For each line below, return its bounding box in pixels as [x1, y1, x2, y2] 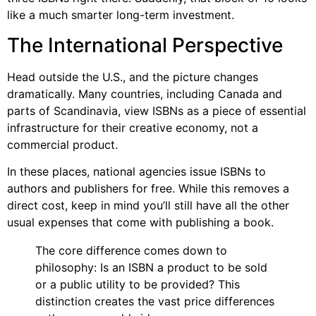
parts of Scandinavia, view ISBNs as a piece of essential [7, 103, 306, 118]
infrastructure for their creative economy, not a [7, 120, 258, 135]
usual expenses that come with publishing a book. [7, 215, 274, 230]
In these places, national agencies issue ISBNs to [7, 164, 266, 179]
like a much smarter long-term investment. [7, 8, 234, 23]
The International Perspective [7, 32, 283, 57]
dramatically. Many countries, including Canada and [7, 86, 282, 101]
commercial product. [7, 137, 118, 152]
